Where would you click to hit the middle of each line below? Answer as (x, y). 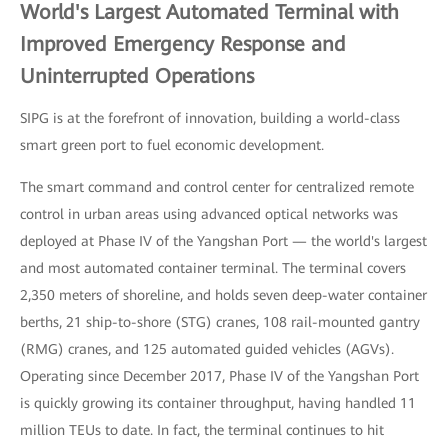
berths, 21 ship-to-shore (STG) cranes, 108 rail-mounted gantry (220, 321)
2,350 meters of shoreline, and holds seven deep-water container (223, 294)
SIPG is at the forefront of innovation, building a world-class (210, 117)
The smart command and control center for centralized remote (217, 186)
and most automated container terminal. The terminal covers (213, 267)
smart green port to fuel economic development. (172, 144)
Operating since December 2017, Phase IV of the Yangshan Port (219, 375)
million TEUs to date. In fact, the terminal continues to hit (202, 429)
